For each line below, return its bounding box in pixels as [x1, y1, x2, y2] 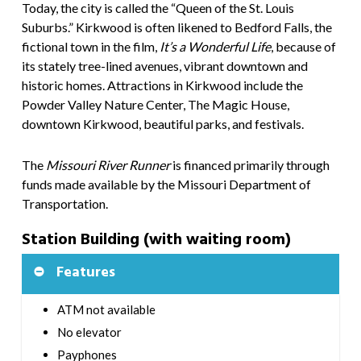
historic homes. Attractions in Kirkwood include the [21, 77, 303, 93]
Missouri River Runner [45, 157, 170, 173]
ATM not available [56, 302, 156, 317]
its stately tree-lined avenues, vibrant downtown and [21, 58, 308, 74]
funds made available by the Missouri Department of [21, 176, 311, 193]
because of [272, 39, 336, 55]
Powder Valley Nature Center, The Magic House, [21, 97, 289, 113]
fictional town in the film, [21, 39, 160, 55]
